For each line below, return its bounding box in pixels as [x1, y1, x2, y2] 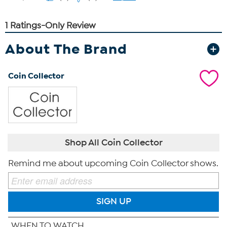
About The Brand [5, 40, 127, 58]
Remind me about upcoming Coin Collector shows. [8, 158, 218, 169]
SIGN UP [96, 196, 131, 207]
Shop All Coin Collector [64, 136, 163, 148]
